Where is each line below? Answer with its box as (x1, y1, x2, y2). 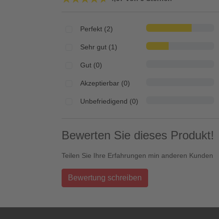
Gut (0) (80, 61, 102, 69)
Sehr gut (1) (80, 43, 117, 51)
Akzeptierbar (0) (80, 79, 130, 88)
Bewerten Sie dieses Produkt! (62, 129, 214, 142)
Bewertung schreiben (68, 174, 142, 182)
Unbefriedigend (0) (80, 97, 138, 106)
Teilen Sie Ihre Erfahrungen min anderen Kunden (62, 152, 213, 160)
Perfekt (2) (80, 25, 113, 33)
